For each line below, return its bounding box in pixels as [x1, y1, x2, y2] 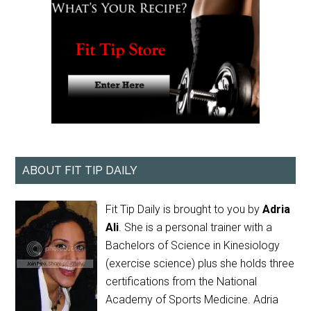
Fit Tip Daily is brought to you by [106, 203, 263, 217]
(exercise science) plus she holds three [106, 257, 295, 271]
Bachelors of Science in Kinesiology [106, 239, 280, 253]
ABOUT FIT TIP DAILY [22, 164, 138, 178]
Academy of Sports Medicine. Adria [106, 293, 279, 307]
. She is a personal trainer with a [119, 221, 273, 235]
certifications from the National [106, 275, 258, 289]
